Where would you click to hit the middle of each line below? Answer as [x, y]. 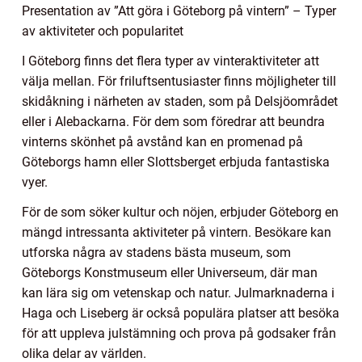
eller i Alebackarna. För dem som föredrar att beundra [173, 122]
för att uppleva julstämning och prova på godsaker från [179, 334]
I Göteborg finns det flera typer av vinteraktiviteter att [170, 61]
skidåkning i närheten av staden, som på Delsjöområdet [180, 102]
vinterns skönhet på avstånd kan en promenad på [162, 142]
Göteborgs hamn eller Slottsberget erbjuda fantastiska [176, 162]
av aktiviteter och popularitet [103, 32]
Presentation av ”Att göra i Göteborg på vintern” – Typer [179, 11]
